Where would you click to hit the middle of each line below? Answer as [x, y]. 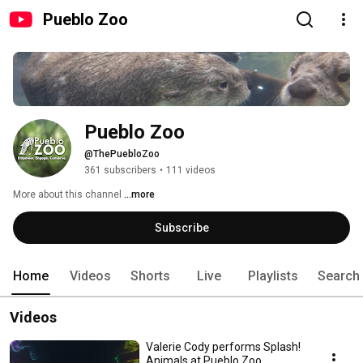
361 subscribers [120, 171]
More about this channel [67, 195]
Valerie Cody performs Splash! [223, 347]
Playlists [273, 276]
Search [339, 276]
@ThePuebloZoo [122, 154]
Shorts [150, 276]
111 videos [191, 171]
